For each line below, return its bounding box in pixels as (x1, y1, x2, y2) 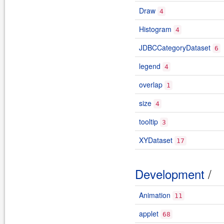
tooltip (139, 116, 158, 126)
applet (139, 208, 158, 218)
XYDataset (139, 135, 172, 145)
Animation (139, 190, 170, 200)
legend (139, 61, 160, 71)
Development (135, 165, 204, 182)
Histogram (139, 24, 171, 34)
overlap (139, 79, 162, 89)
